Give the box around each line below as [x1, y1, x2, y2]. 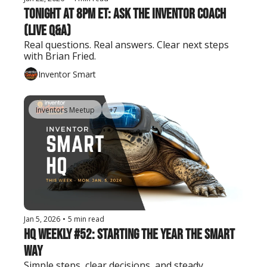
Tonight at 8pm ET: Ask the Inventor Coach [24, 5, 226, 23]
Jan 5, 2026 [24, 214, 60, 225]
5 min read [68, 214, 104, 225]
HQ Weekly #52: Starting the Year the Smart [24, 226, 235, 244]
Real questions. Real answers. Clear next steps [24, 38, 229, 51]
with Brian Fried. [24, 49, 96, 63]
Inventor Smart [38, 68, 96, 80]
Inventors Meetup [36, 105, 95, 115]
